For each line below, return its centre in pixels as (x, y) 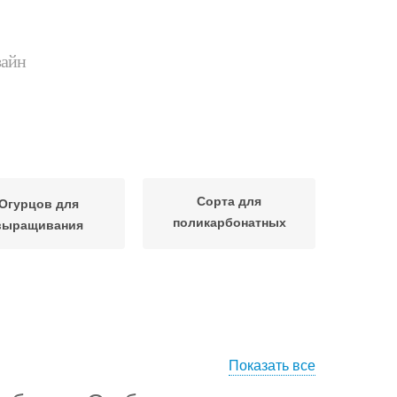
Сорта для (229, 200)
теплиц (229, 242)
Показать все (272, 365)
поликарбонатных (229, 221)
